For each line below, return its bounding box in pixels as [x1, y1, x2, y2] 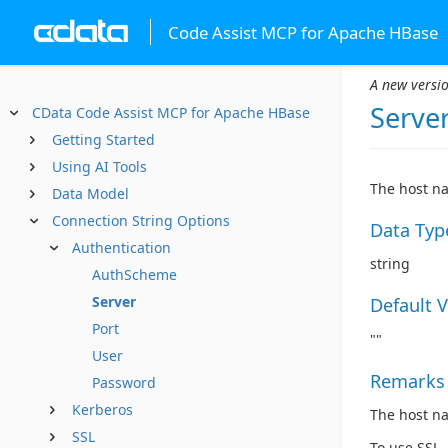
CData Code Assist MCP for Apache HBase [32, 103, 310, 122]
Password [92, 373, 156, 392]
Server [92, 292, 136, 311]
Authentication [72, 238, 171, 257]
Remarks [370, 368, 445, 393]
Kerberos [72, 400, 133, 419]
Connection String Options [52, 211, 230, 230]
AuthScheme [92, 265, 177, 284]
